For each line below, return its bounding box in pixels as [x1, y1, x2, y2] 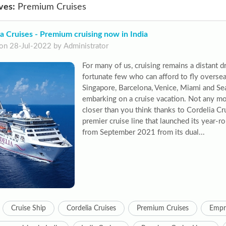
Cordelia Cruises [66, 205, 116, 212]
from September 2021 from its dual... [82, 129, 205, 136]
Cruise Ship [11, 205, 46, 212]
